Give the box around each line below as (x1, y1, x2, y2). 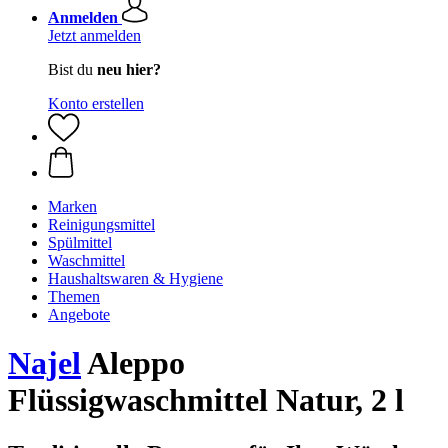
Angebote (48, 306, 110, 323)
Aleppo (81, 345, 185, 382)
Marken (48, 198, 97, 215)
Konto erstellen (48, 95, 144, 112)
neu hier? (97, 61, 161, 78)
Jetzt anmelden (48, 27, 141, 44)
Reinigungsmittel (48, 216, 155, 233)
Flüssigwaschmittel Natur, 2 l (8, 382, 404, 419)
